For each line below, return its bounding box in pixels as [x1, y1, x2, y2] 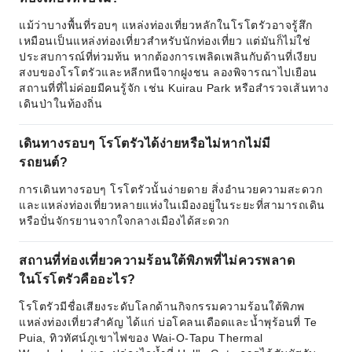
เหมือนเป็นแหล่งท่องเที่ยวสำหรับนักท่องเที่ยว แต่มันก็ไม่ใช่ [19, 35, 310, 47]
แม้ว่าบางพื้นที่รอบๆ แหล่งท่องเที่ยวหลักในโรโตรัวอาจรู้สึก [19, 19, 313, 31]
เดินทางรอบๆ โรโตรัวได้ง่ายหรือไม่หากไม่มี [19, 137, 271, 150]
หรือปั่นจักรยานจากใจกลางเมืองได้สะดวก [19, 214, 229, 227]
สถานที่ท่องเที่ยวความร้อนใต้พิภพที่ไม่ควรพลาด [19, 254, 295, 267]
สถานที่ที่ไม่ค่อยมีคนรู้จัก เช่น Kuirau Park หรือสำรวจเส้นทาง [19, 82, 329, 94]
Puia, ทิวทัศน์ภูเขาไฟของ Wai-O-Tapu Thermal [19, 332, 263, 344]
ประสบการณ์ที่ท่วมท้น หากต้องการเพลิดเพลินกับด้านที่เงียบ [19, 50, 317, 63]
